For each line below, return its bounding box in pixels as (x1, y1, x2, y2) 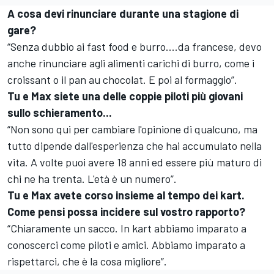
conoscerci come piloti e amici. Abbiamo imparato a (7, 238, 245, 252)
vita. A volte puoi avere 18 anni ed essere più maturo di (7, 155, 262, 169)
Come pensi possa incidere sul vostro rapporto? (7, 205, 245, 219)
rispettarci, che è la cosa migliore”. (7, 254, 167, 268)
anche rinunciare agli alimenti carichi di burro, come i (7, 56, 254, 70)
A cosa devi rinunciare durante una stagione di (7, 7, 239, 21)
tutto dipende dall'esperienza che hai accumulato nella (7, 139, 262, 153)
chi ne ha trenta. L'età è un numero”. (7, 172, 177, 186)
